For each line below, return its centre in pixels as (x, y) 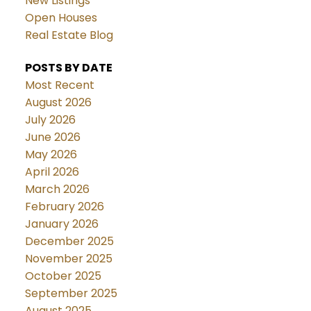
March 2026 (57, 190)
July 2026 (50, 120)
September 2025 (71, 294)
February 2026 (64, 207)
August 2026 (58, 103)
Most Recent (59, 85)
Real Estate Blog (69, 35)
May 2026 (51, 155)
